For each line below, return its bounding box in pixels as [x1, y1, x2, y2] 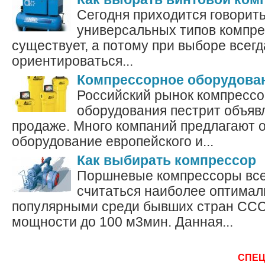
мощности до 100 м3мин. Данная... [12, 215, 233, 230]
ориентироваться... [12, 54, 133, 69]
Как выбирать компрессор [77, 153, 256, 168]
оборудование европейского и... [12, 134, 214, 149]
